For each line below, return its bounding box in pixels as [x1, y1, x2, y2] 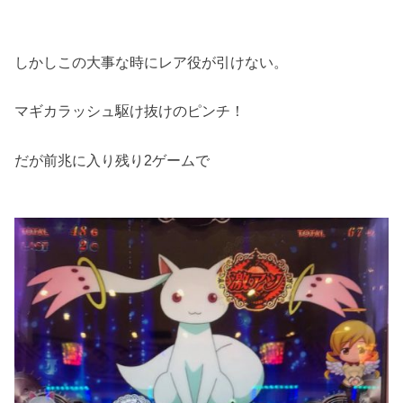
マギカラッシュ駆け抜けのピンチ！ [14, 103, 246, 120]
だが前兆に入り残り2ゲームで [14, 151, 210, 168]
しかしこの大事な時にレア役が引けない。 [14, 53, 289, 70]
